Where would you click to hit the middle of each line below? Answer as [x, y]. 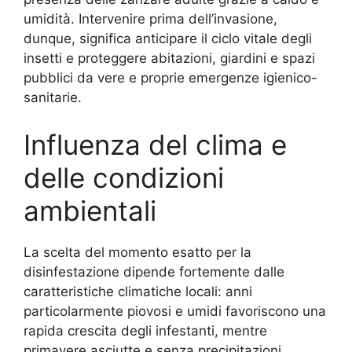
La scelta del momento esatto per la [137, 252]
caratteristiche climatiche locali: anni [138, 291]
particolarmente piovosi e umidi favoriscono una [175, 311]
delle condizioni [124, 177]
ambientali [90, 210]
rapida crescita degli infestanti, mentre [145, 330]
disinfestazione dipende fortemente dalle [154, 271]
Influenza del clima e [155, 144]
